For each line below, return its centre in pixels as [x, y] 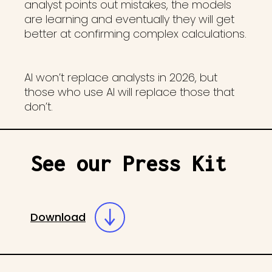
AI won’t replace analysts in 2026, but [121, 77]
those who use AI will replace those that [129, 92]
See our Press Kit [128, 163]
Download [58, 217]
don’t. [39, 107]
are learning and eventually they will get [129, 19]
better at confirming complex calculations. [135, 34]
